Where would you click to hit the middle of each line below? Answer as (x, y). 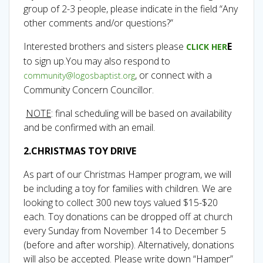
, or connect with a (173, 75)
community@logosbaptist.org (79, 75)
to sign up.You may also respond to (97, 61)
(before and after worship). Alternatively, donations (129, 245)
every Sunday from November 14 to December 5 (125, 230)
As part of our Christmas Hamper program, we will (127, 174)
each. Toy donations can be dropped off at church (128, 216)
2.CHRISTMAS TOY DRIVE (80, 151)
